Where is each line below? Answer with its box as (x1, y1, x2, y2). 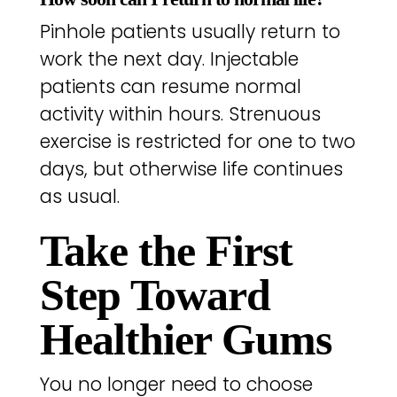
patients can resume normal (39, 74, 301, 100)
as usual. (39, 183, 120, 210)
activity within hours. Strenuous (39, 101, 321, 128)
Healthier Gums (39, 314, 331, 364)
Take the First (39, 225, 292, 276)
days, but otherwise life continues (39, 156, 343, 183)
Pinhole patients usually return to (39, 19, 340, 45)
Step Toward (39, 269, 270, 320)
